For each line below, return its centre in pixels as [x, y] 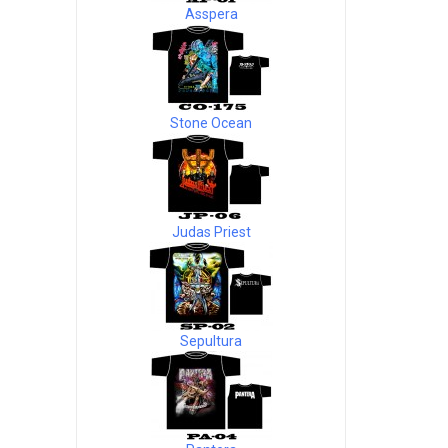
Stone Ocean [211, 123]
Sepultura [211, 341]
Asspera [211, 14]
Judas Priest [211, 232]
